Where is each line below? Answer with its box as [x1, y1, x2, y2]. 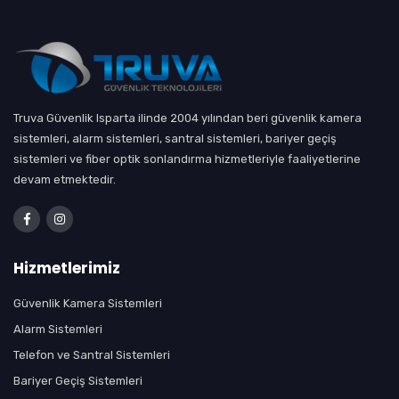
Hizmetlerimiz [13, 257, 120, 280]
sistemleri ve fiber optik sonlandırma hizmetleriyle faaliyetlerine [13, 152, 361, 167]
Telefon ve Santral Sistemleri [13, 348, 170, 362]
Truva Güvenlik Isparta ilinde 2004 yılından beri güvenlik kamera [13, 111, 362, 126]
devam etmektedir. [13, 173, 116, 187]
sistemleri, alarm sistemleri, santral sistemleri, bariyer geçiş [13, 132, 337, 146]
